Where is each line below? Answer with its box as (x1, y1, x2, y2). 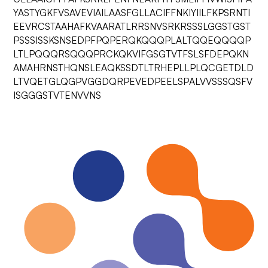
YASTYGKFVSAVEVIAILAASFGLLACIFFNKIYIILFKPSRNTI (13, 7, 251, 19)
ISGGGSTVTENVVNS (13, 89, 102, 101)
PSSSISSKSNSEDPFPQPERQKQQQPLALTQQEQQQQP (13, 34, 251, 46)
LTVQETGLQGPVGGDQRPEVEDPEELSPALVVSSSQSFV (13, 75, 253, 87)
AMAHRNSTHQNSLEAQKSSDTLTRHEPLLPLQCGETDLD (13, 62, 254, 74)
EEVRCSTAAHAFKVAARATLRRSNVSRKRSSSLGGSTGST (13, 20, 251, 32)
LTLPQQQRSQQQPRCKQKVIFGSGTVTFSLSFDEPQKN (13, 48, 249, 60)
